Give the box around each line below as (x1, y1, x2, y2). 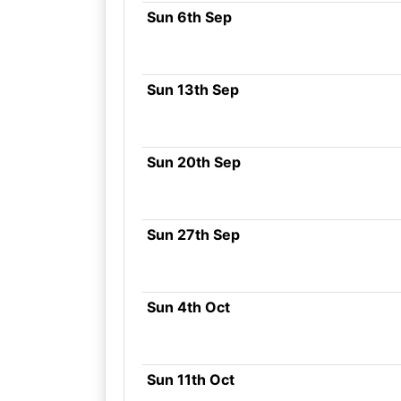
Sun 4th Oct (146, 298, 230, 316)
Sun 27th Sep (146, 226, 240, 243)
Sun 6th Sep (146, 8, 232, 26)
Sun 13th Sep (146, 81, 239, 98)
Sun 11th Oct (146, 371, 235, 388)
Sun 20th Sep (146, 153, 241, 171)
